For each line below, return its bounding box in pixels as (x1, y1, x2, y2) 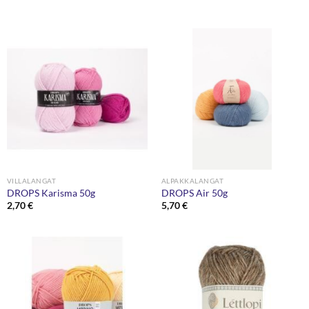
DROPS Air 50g (161, 187, 228, 199)
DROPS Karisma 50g (6, 187, 95, 199)
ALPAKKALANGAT (161, 177, 224, 186)
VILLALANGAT (6, 177, 57, 186)
